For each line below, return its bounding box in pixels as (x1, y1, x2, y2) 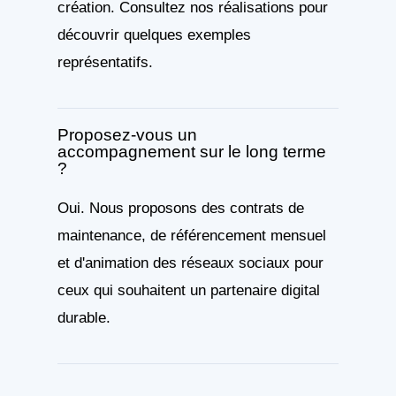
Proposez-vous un (57, 126, 197, 145)
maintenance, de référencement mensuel (57, 226, 326, 245)
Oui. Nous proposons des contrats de (57, 199, 304, 217)
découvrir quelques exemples (57, 26, 251, 44)
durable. (57, 308, 110, 327)
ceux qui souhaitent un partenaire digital (57, 281, 320, 300)
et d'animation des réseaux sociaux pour (57, 254, 324, 272)
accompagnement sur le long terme (57, 142, 326, 162)
